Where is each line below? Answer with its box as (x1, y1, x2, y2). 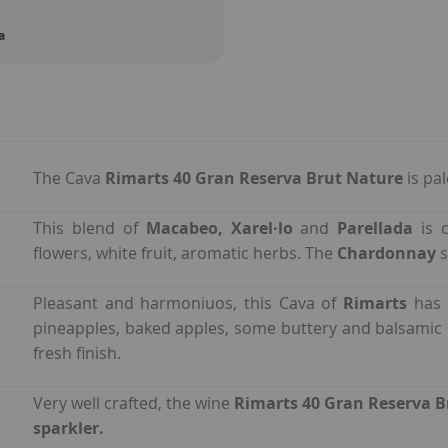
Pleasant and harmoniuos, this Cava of (33, 292, 344, 315)
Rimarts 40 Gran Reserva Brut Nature (105, 167, 407, 190)
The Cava (33, 167, 105, 190)
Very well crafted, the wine (33, 392, 234, 415)
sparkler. (33, 417, 104, 440)
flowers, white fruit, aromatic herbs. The (33, 242, 337, 265)
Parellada (337, 217, 414, 240)
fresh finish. (33, 342, 121, 365)
